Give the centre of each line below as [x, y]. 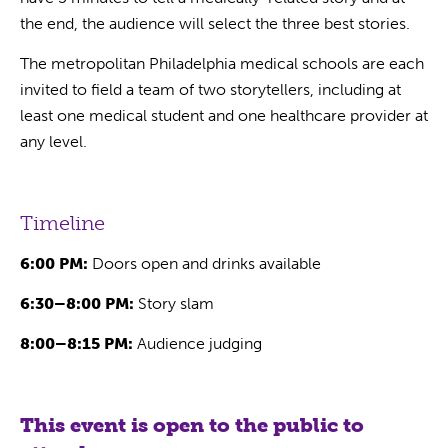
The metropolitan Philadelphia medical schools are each [222, 63]
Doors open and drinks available [204, 263]
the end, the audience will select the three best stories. [215, 23]
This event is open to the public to [192, 424]
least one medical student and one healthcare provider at [224, 115]
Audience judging [199, 343]
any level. [53, 141]
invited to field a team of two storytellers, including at [210, 89]
